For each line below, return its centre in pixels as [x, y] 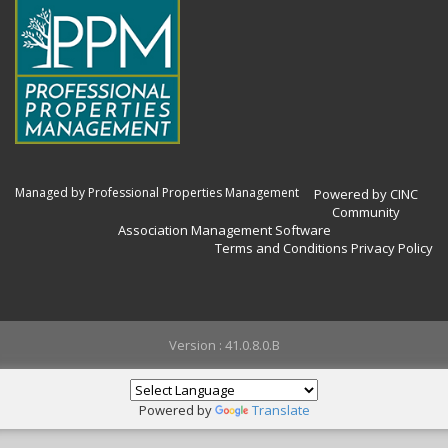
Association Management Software [224, 230]
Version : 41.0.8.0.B [224, 345]
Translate [280, 410]
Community [366, 212]
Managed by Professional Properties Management [157, 193]
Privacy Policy [392, 248]
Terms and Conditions [281, 248]
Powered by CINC [366, 194]
